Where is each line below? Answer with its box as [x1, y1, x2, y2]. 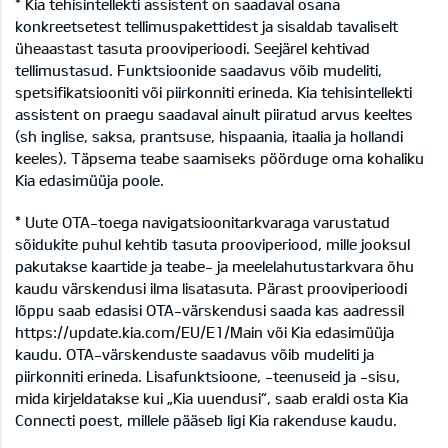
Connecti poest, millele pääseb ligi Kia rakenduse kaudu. [15, 411, 397, 430]
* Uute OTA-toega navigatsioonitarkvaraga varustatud [15, 213, 390, 232]
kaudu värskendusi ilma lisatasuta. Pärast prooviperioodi [15, 279, 407, 298]
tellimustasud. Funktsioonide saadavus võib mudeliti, [15, 61, 382, 80]
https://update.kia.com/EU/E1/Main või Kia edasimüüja [15, 323, 394, 342]
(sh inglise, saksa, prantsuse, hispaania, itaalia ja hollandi [15, 127, 403, 146]
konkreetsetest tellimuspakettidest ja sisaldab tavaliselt [15, 17, 398, 36]
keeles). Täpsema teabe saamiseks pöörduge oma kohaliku [15, 149, 424, 168]
